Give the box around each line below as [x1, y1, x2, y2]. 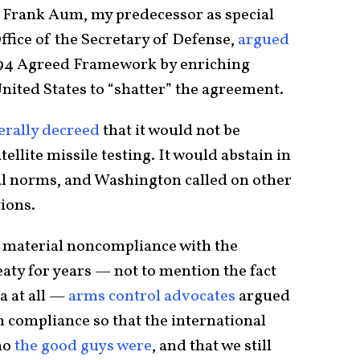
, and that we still [152, 334, 272, 358]
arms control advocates [68, 284, 235, 308]
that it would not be [100, 119, 240, 142]
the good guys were [14, 334, 152, 358]
